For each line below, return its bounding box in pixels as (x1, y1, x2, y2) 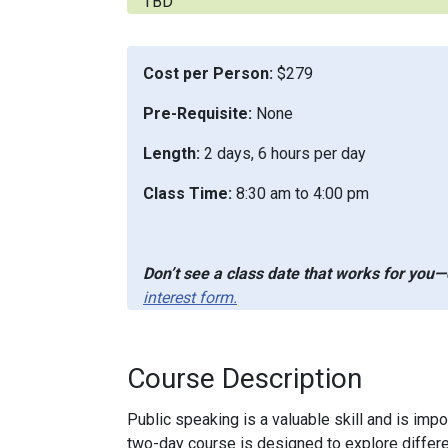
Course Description (127, 362, 362, 395)
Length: (143, 144, 200, 163)
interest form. (143, 288, 237, 307)
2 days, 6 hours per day (200, 144, 366, 163)
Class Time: (143, 184, 236, 203)
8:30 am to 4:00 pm (236, 184, 369, 203)
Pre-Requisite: (143, 104, 252, 123)
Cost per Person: (143, 64, 273, 83)
